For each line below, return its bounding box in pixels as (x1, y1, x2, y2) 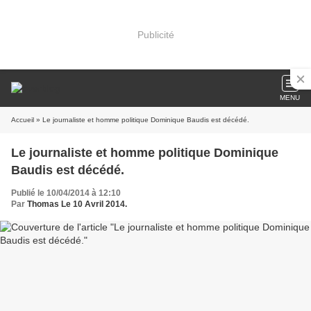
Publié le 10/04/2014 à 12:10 (11, 188, 121, 198)
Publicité (137, 28, 174, 40)
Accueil (11, 116, 34, 124)
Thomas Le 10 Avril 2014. (27, 199, 127, 209)
